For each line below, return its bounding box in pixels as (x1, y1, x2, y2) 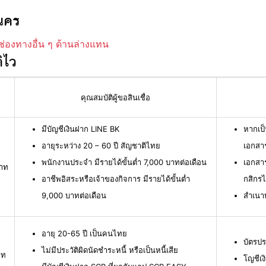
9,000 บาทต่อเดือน (42, 191, 106, 201)
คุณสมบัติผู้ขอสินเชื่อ (81, 93, 150, 103)
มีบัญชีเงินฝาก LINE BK (42, 124, 119, 134)
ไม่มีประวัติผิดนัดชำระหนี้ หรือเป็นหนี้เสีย (42, 245, 178, 255)
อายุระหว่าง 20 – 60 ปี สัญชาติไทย (42, 141, 160, 151)
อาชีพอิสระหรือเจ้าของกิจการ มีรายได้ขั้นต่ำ (42, 174, 190, 184)
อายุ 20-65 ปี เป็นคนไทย (42, 229, 127, 239)
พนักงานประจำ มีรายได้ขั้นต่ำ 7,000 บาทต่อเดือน (42, 157, 207, 167)
